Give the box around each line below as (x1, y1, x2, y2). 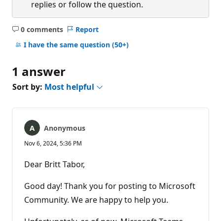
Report (75, 24, 99, 34)
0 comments (20, 24, 63, 34)
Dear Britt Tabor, (24, 158, 85, 170)
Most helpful (44, 81, 96, 92)
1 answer (12, 63, 66, 79)
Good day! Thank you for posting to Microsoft (24, 180, 195, 191)
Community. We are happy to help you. (24, 194, 168, 205)
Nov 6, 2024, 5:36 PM (24, 139, 82, 147)
